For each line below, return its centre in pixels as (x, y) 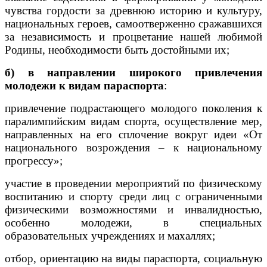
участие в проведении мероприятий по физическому (133, 183)
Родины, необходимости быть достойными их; (117, 49)
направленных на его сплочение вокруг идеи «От (133, 134)
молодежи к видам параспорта (84, 85)
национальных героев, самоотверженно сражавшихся (133, 23)
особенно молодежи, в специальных (133, 222)
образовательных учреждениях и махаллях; (110, 235)
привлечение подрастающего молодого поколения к (133, 108)
